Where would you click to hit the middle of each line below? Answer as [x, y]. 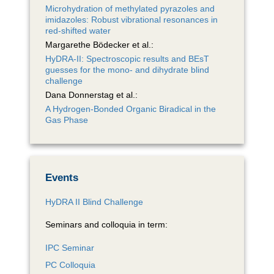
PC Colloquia [70, 265]
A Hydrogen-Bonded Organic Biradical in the [131, 109]
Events [62, 177]
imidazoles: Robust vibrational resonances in [131, 19]
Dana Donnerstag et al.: [91, 94]
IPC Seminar [70, 247]
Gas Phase [67, 120]
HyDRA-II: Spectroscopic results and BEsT [127, 58]
